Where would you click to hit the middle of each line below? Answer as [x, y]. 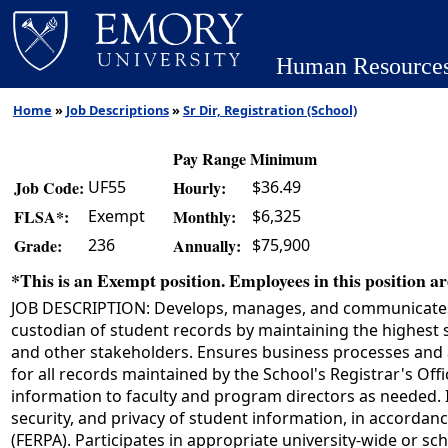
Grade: [38, 246]
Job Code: [49, 188]
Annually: [207, 246]
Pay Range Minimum [245, 159]
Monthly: [204, 217]
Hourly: [199, 188]
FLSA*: [41, 217]
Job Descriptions [117, 110]
